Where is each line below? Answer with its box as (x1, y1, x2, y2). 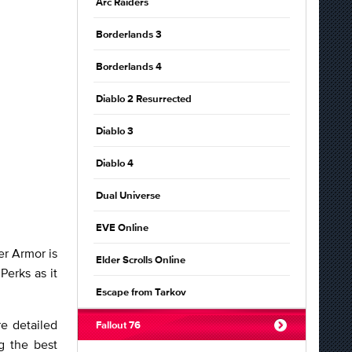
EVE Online (96, 223, 148, 233)
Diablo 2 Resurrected (96, 94, 192, 104)
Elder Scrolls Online (96, 255, 185, 266)
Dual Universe (96, 191, 160, 201)
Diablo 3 (96, 126, 134, 137)
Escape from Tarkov (96, 288, 186, 298)
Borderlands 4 (96, 62, 162, 72)
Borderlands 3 (96, 30, 162, 40)
